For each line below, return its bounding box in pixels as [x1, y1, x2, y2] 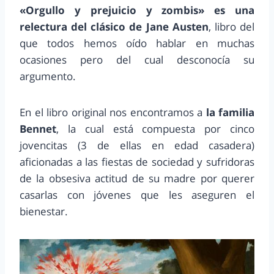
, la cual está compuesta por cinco [56, 121, 254, 136]
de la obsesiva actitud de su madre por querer [20, 171, 254, 185]
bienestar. [20, 204, 68, 218]
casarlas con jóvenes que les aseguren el [20, 187, 254, 202]
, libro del [208, 19, 255, 34]
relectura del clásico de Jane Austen [20, 19, 209, 34]
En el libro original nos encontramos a [20, 105, 202, 119]
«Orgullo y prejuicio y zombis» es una [20, 2, 254, 17]
